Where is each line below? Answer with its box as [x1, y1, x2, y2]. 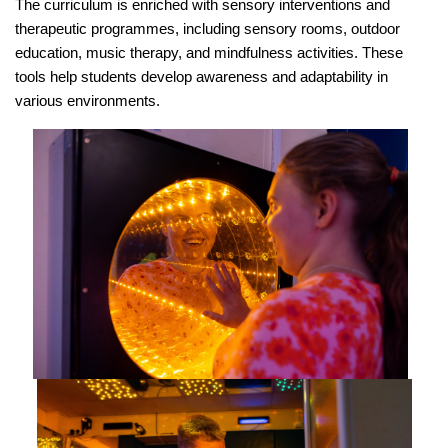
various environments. [15, 92, 160, 109]
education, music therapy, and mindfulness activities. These [15, 44, 403, 61]
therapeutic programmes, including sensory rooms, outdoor [15, 20, 400, 37]
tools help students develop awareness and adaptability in [15, 68, 388, 85]
